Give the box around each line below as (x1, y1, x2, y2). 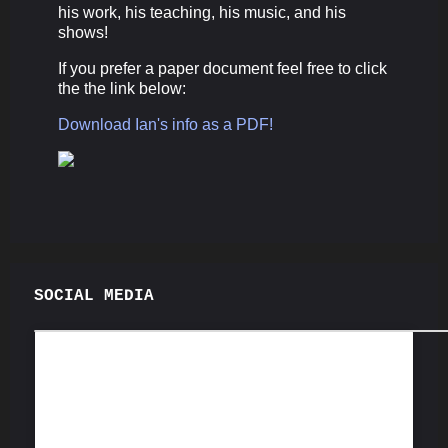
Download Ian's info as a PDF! (58, 115, 273, 133)
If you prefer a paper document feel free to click (58, 59, 387, 77)
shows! (58, 23, 108, 41)
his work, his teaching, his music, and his (58, 3, 346, 21)
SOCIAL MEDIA (34, 286, 154, 305)
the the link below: (58, 79, 186, 97)
